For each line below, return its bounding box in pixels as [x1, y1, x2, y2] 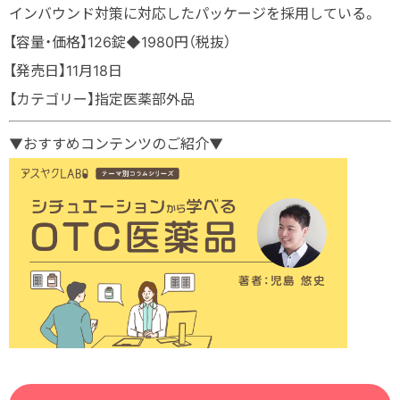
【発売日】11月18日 [9, 61, 122, 79]
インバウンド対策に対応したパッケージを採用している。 [9, 4, 377, 22]
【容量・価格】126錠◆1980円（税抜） [9, 32, 231, 51]
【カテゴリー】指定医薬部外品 [9, 89, 195, 108]
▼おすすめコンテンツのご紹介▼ [9, 134, 223, 153]
